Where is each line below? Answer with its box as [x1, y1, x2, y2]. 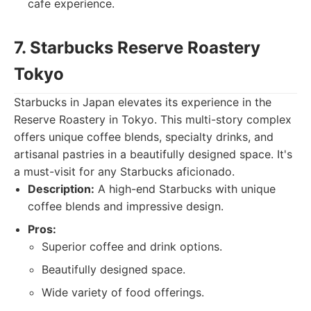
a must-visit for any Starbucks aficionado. [14, 165, 235, 178]
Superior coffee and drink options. [42, 239, 222, 253]
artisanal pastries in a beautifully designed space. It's [14, 147, 292, 161]
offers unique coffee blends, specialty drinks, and [14, 130, 274, 144]
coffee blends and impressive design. [28, 199, 224, 213]
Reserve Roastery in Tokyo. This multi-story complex [14, 112, 292, 126]
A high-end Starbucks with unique [94, 182, 276, 196]
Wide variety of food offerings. [42, 285, 204, 299]
